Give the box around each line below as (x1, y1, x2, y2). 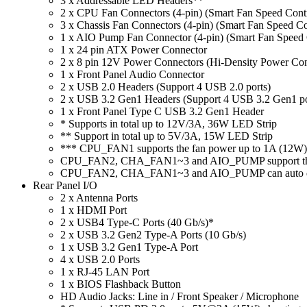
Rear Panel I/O (33, 179, 97, 191)
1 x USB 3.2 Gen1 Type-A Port (60, 241, 198, 253)
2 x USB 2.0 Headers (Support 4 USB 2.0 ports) (60, 80, 271, 93)
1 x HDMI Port (60, 204, 127, 216)
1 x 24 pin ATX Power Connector (60, 43, 207, 56)
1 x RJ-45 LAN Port (60, 265, 149, 278)
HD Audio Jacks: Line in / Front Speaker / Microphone (60, 290, 299, 302)
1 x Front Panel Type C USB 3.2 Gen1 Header (60, 105, 264, 117)
